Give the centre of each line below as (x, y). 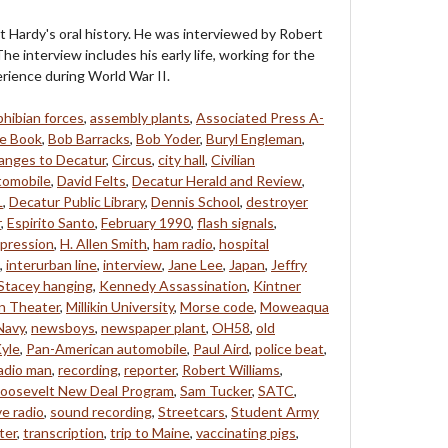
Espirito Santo (51, 222)
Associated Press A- (260, 117)
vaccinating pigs (246, 432)
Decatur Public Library (77, 201)
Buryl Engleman (254, 138)
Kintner (277, 285)
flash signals (235, 222)
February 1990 (146, 222)
